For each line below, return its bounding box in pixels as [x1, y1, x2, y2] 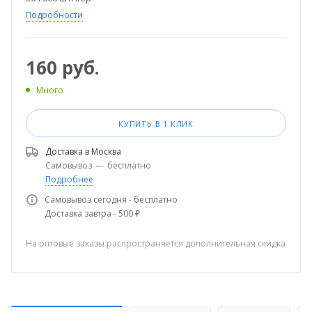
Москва [91, 145, 121, 157]
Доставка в [45, 145, 91, 157]
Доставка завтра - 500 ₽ [45, 207, 140, 219]
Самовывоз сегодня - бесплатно [45, 193, 178, 205]
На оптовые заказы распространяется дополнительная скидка [26, 237, 286, 249]
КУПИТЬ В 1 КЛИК [118, 118, 194, 129]
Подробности [26, 8, 83, 21]
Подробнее [45, 173, 93, 185]
